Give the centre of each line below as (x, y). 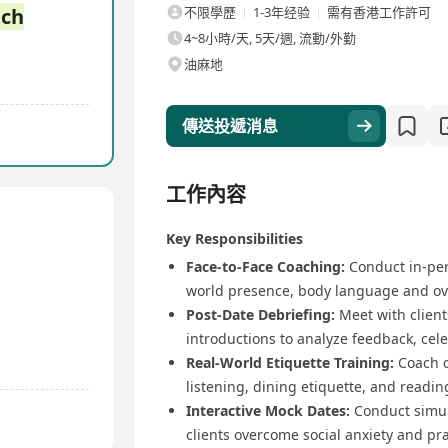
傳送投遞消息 (230, 126)
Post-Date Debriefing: (260, 315)
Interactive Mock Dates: (268, 411)
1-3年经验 (281, 12)
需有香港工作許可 (379, 12)
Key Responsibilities (234, 239)
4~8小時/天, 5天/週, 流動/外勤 (270, 38)
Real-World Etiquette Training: (290, 363)
